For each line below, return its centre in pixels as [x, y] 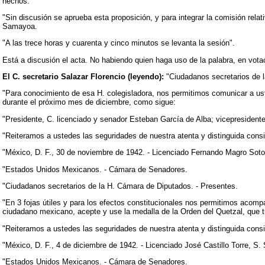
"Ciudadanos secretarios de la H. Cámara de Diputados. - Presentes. [120, 186]
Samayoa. [20, 26]
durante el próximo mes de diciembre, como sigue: [89, 102]
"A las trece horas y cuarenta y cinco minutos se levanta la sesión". [119, 43]
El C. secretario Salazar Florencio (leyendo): [83, 76]
